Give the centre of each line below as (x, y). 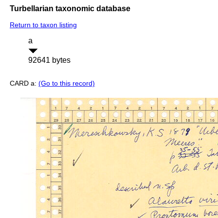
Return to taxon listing (43, 25)
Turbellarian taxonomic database (70, 8)
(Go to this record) (67, 83)
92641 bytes (49, 60)
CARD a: (24, 83)
